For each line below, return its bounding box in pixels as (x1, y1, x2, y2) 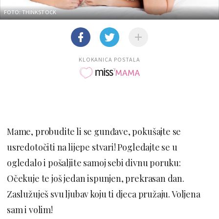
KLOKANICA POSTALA (78, 55, 141, 63)
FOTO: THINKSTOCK (4, 8, 56, 16)
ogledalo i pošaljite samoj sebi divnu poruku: (7, 156, 181, 169)
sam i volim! (7, 203, 53, 216)
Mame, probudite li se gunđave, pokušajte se (7, 125, 181, 137)
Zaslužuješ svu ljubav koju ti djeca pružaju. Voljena (7, 188, 200, 200)
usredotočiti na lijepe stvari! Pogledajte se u (7, 141, 177, 153)
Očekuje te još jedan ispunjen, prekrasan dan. (7, 172, 184, 184)
